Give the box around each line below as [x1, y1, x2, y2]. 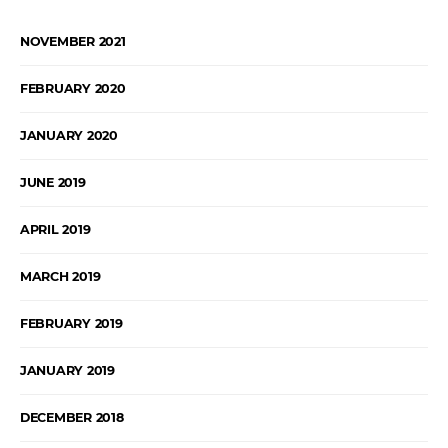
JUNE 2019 [20, 174, 86, 190]
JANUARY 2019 [20, 362, 115, 378]
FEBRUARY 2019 [20, 315, 123, 331]
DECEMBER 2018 [20, 409, 124, 425]
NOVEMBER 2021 [20, 33, 126, 49]
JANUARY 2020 [20, 127, 118, 143]
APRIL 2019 [20, 221, 91, 237]
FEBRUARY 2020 [20, 80, 126, 96]
